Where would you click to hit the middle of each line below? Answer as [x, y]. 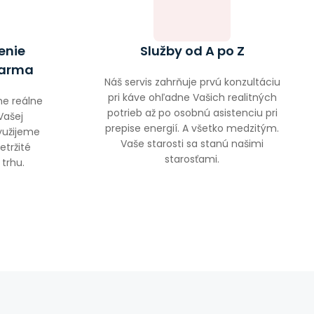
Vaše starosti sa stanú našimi [192, 144]
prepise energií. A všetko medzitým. [192, 129]
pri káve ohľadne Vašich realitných [192, 98]
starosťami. [192, 159]
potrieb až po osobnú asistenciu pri [192, 113]
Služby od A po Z [192, 51]
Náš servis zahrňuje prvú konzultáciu [192, 82]
